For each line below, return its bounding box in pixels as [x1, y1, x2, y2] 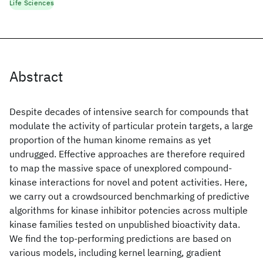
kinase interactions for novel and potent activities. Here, [9, 176, 247, 188]
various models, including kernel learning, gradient [9, 247, 221, 258]
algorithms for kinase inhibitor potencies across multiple [9, 204, 248, 216]
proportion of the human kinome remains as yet [9, 134, 211, 146]
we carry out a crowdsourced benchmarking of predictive [9, 190, 249, 202]
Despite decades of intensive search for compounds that [9, 106, 249, 117]
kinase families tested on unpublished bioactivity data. [9, 218, 240, 230]
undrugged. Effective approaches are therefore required [9, 148, 245, 160]
